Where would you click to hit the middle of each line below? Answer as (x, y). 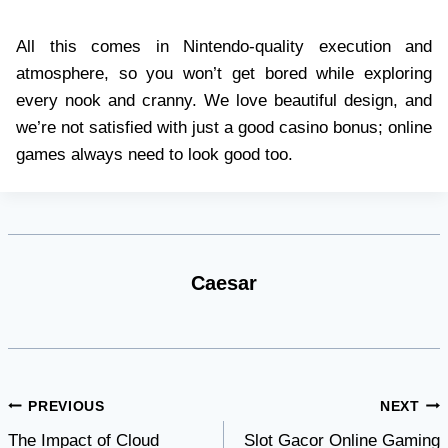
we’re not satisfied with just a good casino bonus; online (224, 127)
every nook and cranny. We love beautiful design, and (224, 100)
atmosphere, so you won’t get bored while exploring (224, 73)
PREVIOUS (66, 406)
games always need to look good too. (154, 154)
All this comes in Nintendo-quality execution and (224, 46)
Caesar (224, 283)
